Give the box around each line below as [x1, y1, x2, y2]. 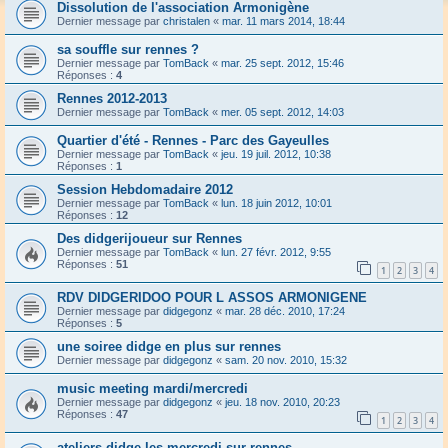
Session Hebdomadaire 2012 [57, 182, 233, 198]
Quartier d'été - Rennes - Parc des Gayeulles [57, 133, 329, 149]
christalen [163, 15, 210, 28]
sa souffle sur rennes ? [57, 42, 199, 58]
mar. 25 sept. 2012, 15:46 [221, 57, 344, 70]
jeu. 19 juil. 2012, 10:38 [221, 148, 331, 161]
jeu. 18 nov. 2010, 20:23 [225, 396, 340, 409]
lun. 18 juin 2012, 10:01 [221, 197, 332, 210]
